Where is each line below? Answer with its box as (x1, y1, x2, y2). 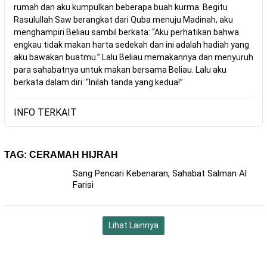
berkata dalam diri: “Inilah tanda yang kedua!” (14, 77, 183, 87)
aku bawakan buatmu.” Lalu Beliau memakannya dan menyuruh (14, 52, 253, 62)
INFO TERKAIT (14, 107, 77, 118)
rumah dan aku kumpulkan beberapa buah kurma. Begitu (14, 2, 228, 12)
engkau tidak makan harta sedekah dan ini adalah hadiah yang (14, 40, 249, 49)
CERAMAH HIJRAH (29, 150, 118, 160)
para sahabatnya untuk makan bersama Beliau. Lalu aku (14, 65, 226, 74)
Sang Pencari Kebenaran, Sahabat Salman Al (73, 168, 247, 179)
